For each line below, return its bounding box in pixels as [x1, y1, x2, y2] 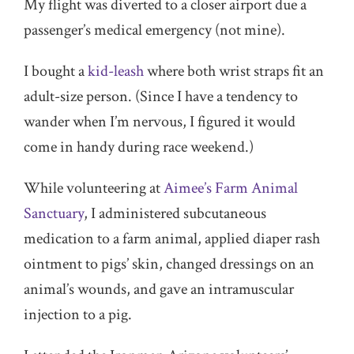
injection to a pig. [24, 304, 132, 325]
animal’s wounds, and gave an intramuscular [24, 279, 294, 299]
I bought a [24, 61, 88, 81]
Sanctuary [24, 203, 84, 224]
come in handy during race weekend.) [24, 137, 254, 157]
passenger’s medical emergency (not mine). [24, 20, 285, 40]
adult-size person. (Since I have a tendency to [24, 86, 301, 107]
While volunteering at [24, 178, 164, 198]
